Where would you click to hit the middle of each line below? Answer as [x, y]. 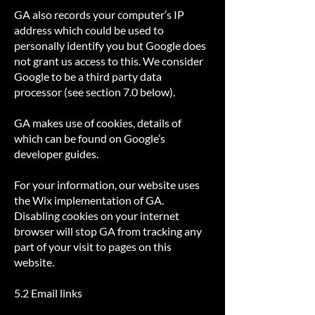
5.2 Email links [48, 293]
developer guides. [56, 154]
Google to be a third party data [88, 76]
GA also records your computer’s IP [99, 14]
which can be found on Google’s [90, 138]
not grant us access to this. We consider [109, 61]
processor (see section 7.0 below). [95, 92]
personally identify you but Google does [110, 45]
